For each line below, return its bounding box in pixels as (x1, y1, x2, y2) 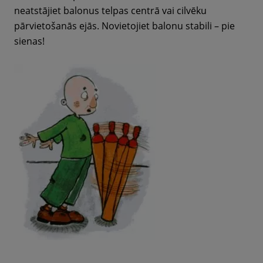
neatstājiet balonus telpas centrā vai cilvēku (14, 4, 207, 17)
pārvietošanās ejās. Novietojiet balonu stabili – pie (14, 19, 235, 32)
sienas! (14, 35, 45, 48)
